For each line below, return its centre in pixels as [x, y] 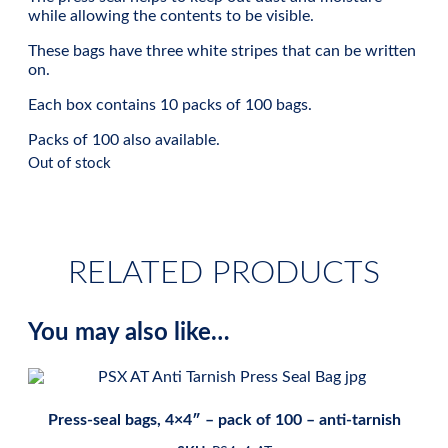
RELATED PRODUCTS [224, 273]
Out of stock [69, 164]
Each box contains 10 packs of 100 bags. [170, 105]
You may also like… [129, 332]
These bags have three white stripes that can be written [222, 51]
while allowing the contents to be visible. [171, 16]
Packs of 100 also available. [124, 140]
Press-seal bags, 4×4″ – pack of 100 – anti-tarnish [224, 419]
